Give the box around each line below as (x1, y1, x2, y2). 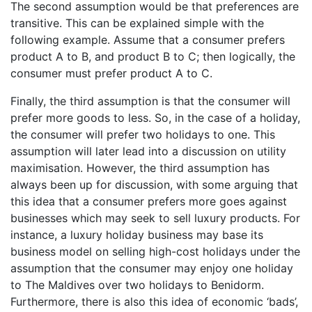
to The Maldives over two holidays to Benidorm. (10, 277, 264, 292)
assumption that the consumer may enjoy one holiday (10, 260, 293, 275)
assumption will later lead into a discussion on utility (10, 143, 286, 158)
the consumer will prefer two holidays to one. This (10, 127, 275, 141)
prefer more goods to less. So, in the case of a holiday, (10, 110, 300, 125)
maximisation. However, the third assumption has (10, 160, 270, 175)
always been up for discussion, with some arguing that (10, 177, 298, 192)
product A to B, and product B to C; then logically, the (10, 49, 295, 63)
